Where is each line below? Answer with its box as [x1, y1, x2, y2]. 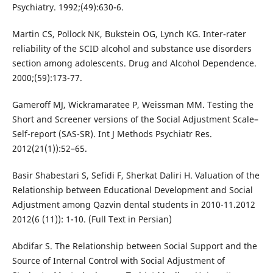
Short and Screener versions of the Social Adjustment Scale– [12, 113, 258, 125]
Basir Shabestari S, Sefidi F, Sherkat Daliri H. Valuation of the [12, 169, 260, 181]
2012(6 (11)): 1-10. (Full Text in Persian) [12, 213, 172, 225]
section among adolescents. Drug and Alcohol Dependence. [12, 57, 257, 69]
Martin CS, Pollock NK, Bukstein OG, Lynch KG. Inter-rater [12, 27, 246, 40]
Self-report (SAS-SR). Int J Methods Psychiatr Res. [12, 127, 212, 140]
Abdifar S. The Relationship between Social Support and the [12, 239, 257, 252]
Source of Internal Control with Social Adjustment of [12, 254, 225, 266]
